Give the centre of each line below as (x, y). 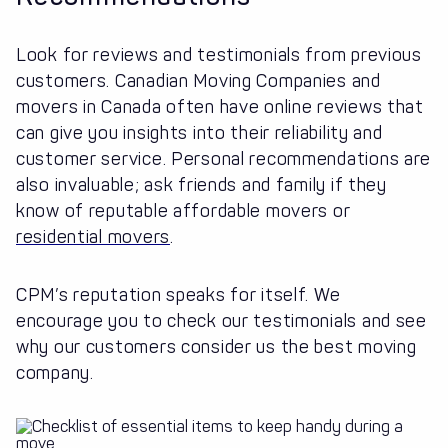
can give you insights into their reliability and (199, 133)
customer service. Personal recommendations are (224, 159)
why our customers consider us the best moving (216, 347)
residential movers (93, 237)
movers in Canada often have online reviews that (220, 107)
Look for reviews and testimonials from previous (219, 55)
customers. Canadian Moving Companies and (198, 81)
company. (57, 373)
